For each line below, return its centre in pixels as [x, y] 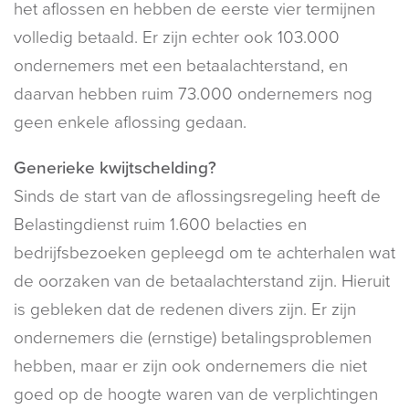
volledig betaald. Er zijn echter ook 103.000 [177, 37]
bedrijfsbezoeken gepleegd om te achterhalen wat [204, 252]
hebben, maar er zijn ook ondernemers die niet [190, 366]
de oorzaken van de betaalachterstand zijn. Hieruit [202, 281]
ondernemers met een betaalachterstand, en [181, 65]
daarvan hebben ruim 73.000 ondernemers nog [193, 94]
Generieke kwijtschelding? [115, 168]
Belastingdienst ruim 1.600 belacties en [160, 224]
